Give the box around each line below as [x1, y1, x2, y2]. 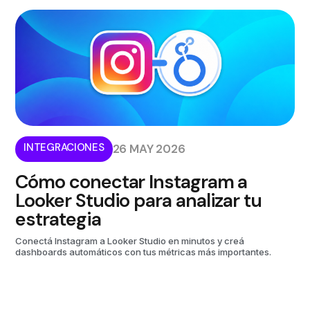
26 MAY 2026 [112, 140, 185, 156]
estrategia [15, 206, 101, 231]
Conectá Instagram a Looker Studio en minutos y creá [15, 235, 245, 246]
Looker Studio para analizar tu [15, 188, 262, 212]
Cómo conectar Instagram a [15, 169, 248, 194]
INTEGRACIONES [24, 140, 104, 154]
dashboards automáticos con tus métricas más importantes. [15, 246, 272, 257]
